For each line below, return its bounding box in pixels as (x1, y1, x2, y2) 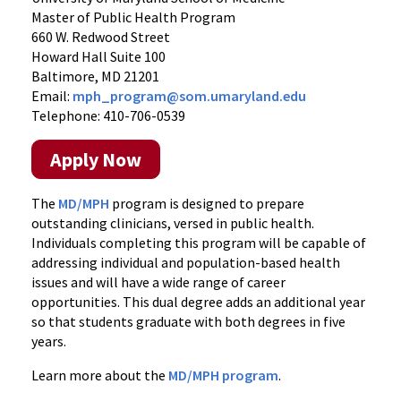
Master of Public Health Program (31, 8, 238, 26)
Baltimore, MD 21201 (31, 67, 159, 85)
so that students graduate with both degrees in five (31, 312, 346, 330)
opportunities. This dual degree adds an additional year (31, 293, 365, 311)
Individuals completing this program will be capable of (31, 234, 366, 252)
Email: (31, 87, 73, 105)
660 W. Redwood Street (31, 28, 170, 46)
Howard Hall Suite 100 (31, 47, 166, 65)
